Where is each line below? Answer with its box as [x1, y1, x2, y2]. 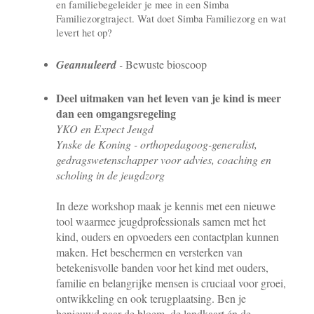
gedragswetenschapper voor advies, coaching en [56, 151, 271, 167]
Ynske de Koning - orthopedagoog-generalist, [56, 136, 257, 151]
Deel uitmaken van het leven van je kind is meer [56, 89, 281, 106]
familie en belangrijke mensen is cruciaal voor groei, [56, 275, 286, 290]
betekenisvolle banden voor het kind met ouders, [56, 259, 268, 275]
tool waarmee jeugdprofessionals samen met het [56, 213, 266, 228]
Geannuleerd [56, 56, 116, 72]
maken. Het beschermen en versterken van [56, 244, 243, 259]
